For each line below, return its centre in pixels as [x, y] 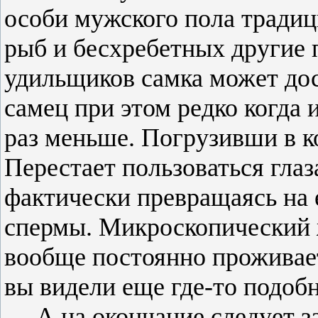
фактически [71, 198]
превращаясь [207, 198]
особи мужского [94, 19]
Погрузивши [209, 138]
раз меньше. [73, 138]
